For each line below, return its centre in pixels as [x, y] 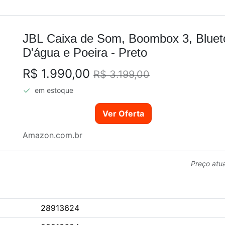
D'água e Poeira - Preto [85, 52]
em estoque [54, 90]
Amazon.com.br [52, 135]
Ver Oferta [124, 113]
